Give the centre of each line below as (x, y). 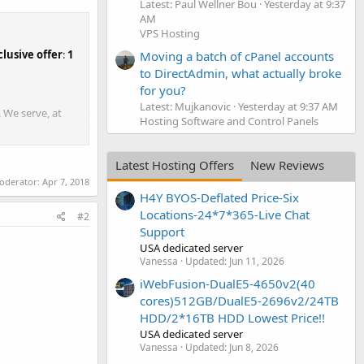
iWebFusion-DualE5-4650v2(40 (227, 283)
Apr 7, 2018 (66, 182)
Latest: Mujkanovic (185, 107)
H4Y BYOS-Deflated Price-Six (219, 197)
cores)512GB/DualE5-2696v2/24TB (239, 300)
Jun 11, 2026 (257, 261)
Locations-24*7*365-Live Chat (225, 214)
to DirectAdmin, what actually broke (240, 74)
